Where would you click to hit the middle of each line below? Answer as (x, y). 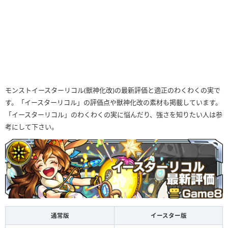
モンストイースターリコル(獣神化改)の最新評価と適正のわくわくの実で (113, 90)
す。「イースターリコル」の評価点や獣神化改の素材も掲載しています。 (113, 103)
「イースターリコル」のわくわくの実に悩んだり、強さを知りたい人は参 (114, 115)
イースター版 (168, 216)
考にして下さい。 (32, 127)
